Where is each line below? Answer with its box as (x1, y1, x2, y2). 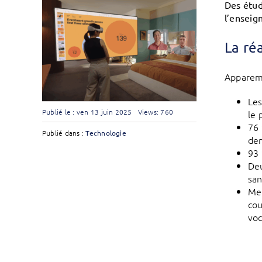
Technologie (85, 127, 126, 137)
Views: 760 (137, 106, 174, 116)
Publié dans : (42, 127, 86, 137)
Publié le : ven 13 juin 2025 (42, 106, 132, 116)
